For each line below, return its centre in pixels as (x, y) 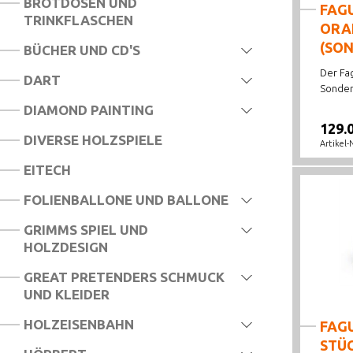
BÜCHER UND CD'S (82, 50)
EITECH (47, 170)
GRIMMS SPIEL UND (86, 230)
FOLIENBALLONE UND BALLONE (126, 200)
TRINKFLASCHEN (78, 20)
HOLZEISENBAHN (79, 324)
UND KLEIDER (67, 294)
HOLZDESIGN (66, 247)
